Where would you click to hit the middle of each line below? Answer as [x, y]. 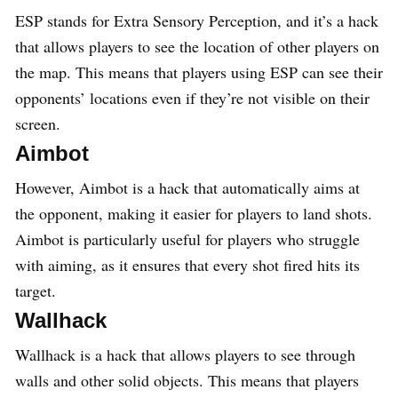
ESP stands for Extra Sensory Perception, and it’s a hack [197, 21]
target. [36, 291]
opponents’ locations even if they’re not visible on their [192, 98]
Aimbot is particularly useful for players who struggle [187, 239]
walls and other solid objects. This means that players [187, 381]
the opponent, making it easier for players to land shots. [194, 214]
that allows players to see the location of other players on [197, 47]
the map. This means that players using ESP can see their [199, 72]
